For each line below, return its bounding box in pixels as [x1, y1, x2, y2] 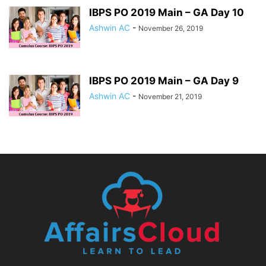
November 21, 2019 [138, 91, 202, 101]
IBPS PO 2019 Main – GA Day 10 [89, 6, 244, 18]
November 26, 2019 [138, 23, 203, 33]
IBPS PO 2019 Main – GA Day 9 [89, 74, 239, 87]
